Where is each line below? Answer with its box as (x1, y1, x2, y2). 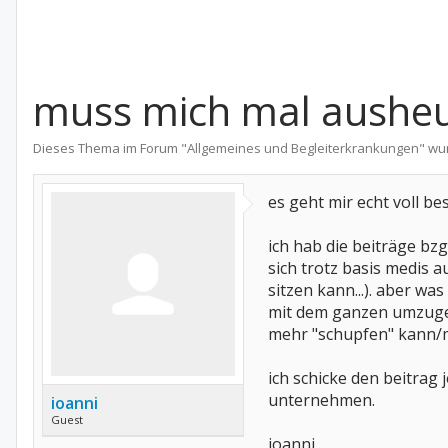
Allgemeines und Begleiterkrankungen (187, 139, 419, 157)
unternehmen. (268, 389, 375, 411)
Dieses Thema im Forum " (33, 139, 187, 157)
